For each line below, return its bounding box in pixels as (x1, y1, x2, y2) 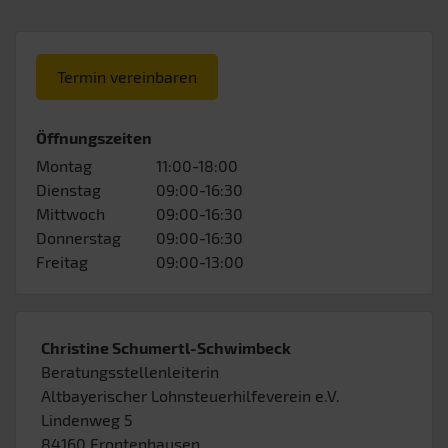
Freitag (36, 252, 88, 272)
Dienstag (36, 180, 101, 200)
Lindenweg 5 (41, 410, 133, 430)
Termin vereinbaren (57, 67, 197, 87)
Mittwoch (36, 204, 105, 224)
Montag (36, 156, 92, 176)
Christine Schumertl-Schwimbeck (41, 338, 291, 358)
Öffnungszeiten (36, 128, 152, 148)
